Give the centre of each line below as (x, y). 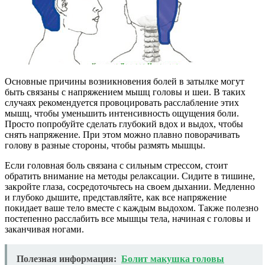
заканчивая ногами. (44, 230)
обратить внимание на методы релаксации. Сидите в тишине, (130, 176)
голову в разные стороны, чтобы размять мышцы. (105, 146)
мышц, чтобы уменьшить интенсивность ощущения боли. (122, 114)
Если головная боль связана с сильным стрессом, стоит (116, 166)
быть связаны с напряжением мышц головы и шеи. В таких (125, 92)
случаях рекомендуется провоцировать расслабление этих (122, 103)
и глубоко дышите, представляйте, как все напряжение (116, 198)
